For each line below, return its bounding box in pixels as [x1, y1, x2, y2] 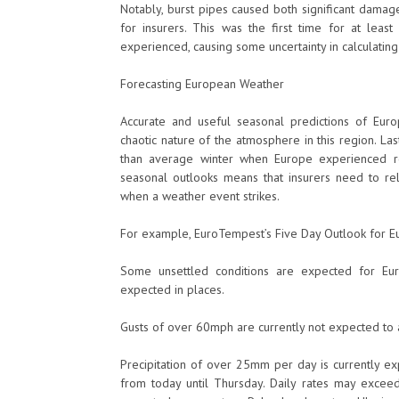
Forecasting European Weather [120, 76, 284, 92]
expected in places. [120, 281, 224, 297]
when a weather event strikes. [120, 188, 280, 204]
